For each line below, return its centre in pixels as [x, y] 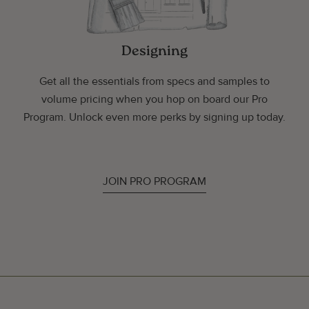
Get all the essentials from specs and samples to [154, 81]
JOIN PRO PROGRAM [154, 181]
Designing [154, 51]
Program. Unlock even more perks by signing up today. [154, 117]
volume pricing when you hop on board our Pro [154, 99]
